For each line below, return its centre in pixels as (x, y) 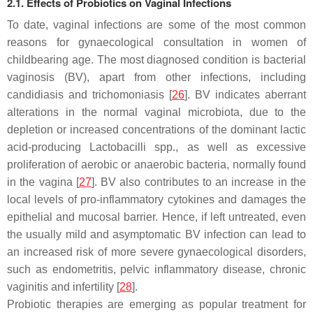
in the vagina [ (43, 182)
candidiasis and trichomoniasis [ (89, 94)
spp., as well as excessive (226, 147)
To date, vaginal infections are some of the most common (156, 24)
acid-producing (49, 147)
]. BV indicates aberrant (245, 94)
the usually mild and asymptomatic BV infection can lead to (156, 234)
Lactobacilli (118, 147)
